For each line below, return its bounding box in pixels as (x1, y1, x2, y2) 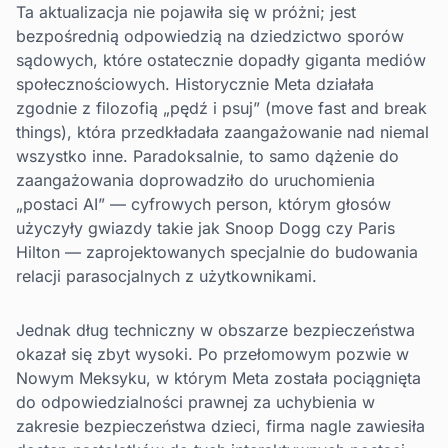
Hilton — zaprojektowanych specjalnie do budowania (16, 242, 418, 263)
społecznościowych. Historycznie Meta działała (16, 74, 374, 95)
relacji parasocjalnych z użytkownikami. (16, 266, 317, 287)
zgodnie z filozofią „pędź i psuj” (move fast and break (16, 98, 427, 119)
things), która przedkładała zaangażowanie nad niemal (16, 122, 429, 143)
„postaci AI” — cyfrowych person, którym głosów (16, 194, 391, 215)
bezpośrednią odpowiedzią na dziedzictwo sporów (16, 26, 404, 47)
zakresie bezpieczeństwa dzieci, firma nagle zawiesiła (16, 416, 425, 437)
